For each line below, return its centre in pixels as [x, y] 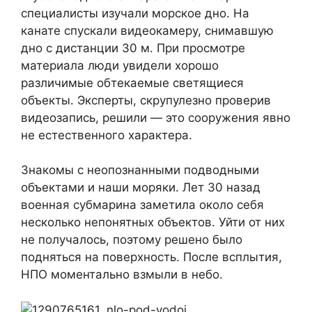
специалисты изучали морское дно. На [135, 13]
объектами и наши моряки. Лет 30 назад [141, 188]
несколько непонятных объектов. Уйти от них [153, 223]
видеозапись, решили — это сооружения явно [156, 117]
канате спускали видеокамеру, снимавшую [147, 30]
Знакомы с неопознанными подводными [140, 170]
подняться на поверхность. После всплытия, [151, 257]
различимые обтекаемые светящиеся [132, 83]
